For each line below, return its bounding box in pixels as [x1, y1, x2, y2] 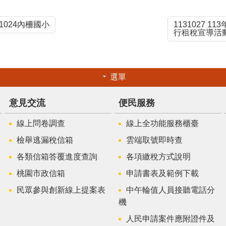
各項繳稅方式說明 [126, 152, 191, 161]
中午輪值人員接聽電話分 [126, 185, 215, 194]
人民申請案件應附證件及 [126, 214, 215, 223]
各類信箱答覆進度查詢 [17, 152, 98, 161]
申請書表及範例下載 [126, 168, 199, 178]
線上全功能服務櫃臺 [126, 119, 199, 128]
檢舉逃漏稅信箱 [17, 135, 74, 144]
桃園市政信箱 [17, 168, 66, 178]
